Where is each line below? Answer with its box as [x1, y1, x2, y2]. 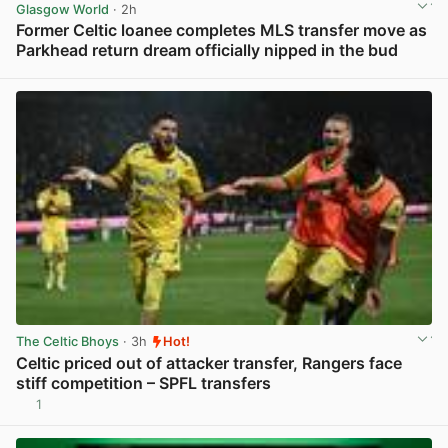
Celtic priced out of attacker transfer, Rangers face [16, 352, 402, 373]
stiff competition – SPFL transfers [16, 372, 271, 393]
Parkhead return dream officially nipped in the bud [16, 39, 398, 60]
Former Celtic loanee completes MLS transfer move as [16, 19, 427, 40]
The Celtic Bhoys [16, 334, 119, 350]
